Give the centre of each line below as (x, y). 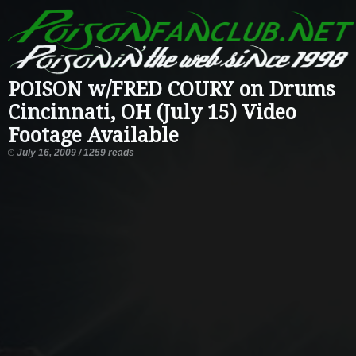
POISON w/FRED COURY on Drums (172, 89)
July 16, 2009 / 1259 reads (74, 152)
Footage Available (93, 135)
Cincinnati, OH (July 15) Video (152, 112)
